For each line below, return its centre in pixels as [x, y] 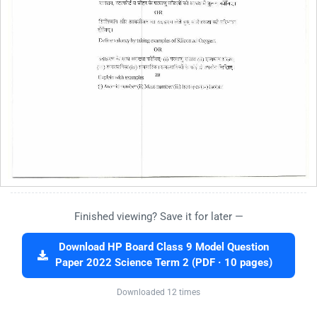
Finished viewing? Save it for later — [158, 217]
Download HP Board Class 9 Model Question [164, 248]
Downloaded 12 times [158, 293]
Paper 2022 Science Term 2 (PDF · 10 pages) [164, 263]
